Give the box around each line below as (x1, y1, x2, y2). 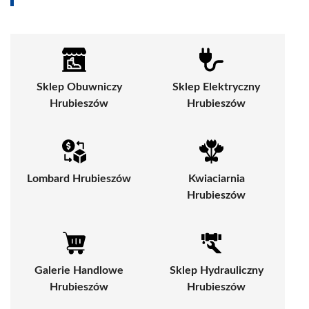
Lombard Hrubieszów (27, 173, 131, 185)
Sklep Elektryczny (172, 81, 260, 93)
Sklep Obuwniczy (36, 81, 122, 93)
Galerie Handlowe (34, 265, 123, 277)
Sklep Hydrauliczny (169, 265, 263, 277)
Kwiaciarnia (188, 173, 245, 185)
